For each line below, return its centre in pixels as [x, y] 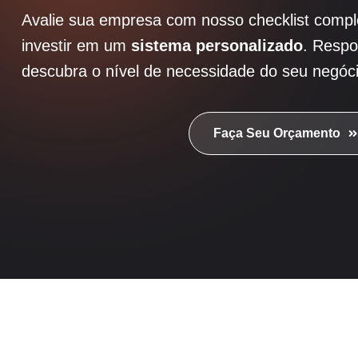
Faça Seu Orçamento [276, 133]
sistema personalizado [217, 46]
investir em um [76, 46]
